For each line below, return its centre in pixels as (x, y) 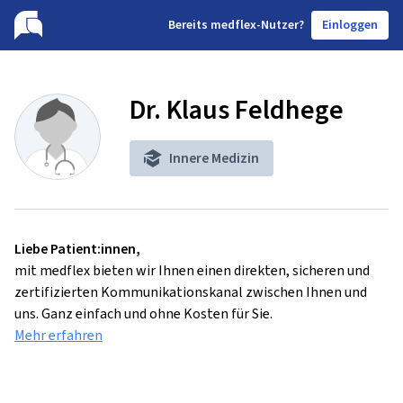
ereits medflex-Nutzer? (240, 25)
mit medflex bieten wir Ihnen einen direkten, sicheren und (192, 270)
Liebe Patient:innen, (77, 249)
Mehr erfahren (58, 335)
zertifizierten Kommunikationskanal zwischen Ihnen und (191, 292)
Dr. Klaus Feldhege (237, 110)
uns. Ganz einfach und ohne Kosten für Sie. (143, 313)
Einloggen (350, 25)
